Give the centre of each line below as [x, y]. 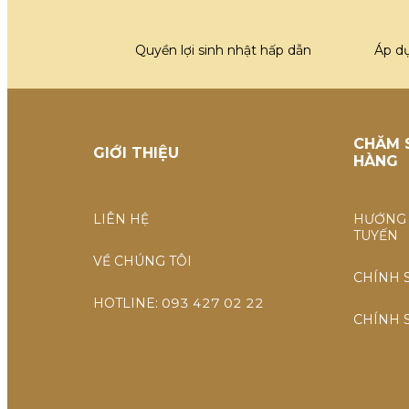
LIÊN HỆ [121, 220]
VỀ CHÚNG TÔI [142, 262]
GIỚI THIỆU [136, 152]
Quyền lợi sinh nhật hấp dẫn [223, 51]
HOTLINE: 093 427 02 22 [178, 304]
